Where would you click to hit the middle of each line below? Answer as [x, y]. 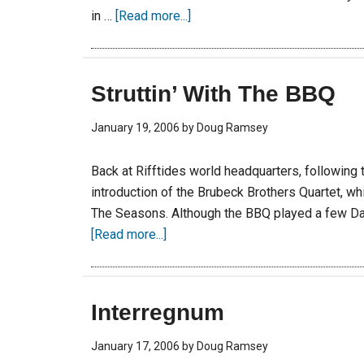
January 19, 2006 [135, 128]
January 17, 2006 [135, 346]
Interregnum [158, 312]
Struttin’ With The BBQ [213, 94]
